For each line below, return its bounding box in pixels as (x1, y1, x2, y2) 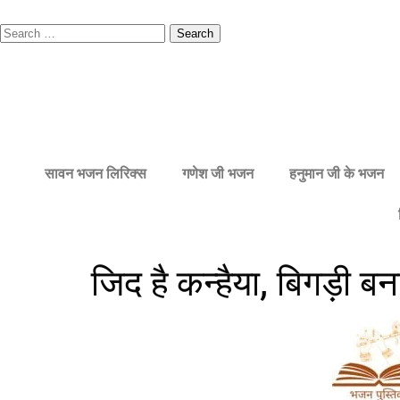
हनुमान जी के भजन (288, 165, 384, 182)
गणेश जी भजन (181, 165, 254, 182)
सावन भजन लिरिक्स (44, 165, 146, 182)
